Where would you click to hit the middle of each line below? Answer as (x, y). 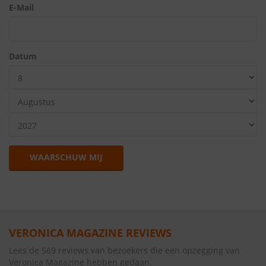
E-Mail (21, 7)
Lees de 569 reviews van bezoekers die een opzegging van (124, 250)
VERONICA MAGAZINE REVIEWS (90, 233)
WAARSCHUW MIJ (66, 157)
